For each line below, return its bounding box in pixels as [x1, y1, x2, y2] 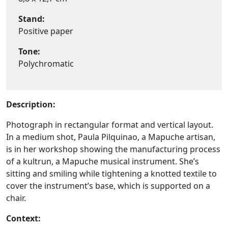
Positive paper [18, 25, 73, 37]
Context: [6, 213, 41, 224]
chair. [6, 192, 26, 204]
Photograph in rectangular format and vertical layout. [6, 119, 213, 131]
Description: [6, 99, 55, 110]
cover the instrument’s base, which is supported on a [6, 180, 210, 192]
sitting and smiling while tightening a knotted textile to [6, 168, 217, 180]
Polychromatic [18, 58, 74, 70]
